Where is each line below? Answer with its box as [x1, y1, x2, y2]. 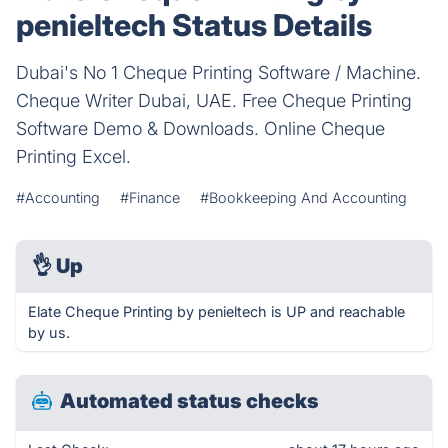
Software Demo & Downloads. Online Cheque [16, 118, 385, 139]
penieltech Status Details [16, 7, 372, 43]
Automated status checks [60, 389, 319, 413]
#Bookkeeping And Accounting [200, 189, 407, 206]
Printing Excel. [16, 146, 131, 167]
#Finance [120, 189, 180, 206]
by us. [28, 324, 70, 341]
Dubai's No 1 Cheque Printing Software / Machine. [16, 62, 421, 83]
